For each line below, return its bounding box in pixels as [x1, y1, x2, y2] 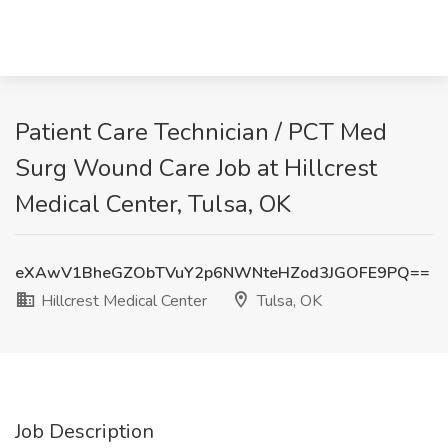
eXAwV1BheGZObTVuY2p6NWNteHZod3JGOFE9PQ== [15, 262, 430, 284]
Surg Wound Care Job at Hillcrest [15, 152, 377, 184]
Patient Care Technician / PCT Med [15, 116, 387, 148]
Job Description [15, 418, 154, 445]
